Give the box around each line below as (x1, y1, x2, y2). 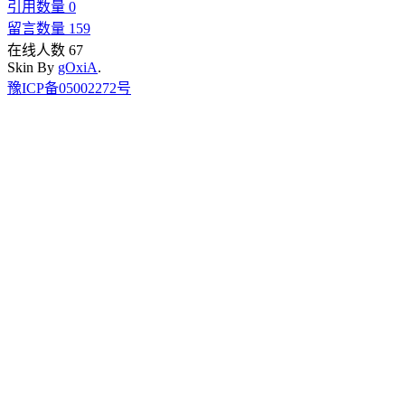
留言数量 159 (7, 20, 90, 36)
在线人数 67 (7, 42, 83, 58)
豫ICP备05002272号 (7, 80, 131, 96)
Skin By (7, 59, 58, 75)
